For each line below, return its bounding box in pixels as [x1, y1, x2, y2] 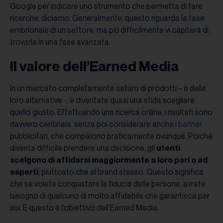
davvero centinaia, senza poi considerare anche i [10, 119, 178, 129]
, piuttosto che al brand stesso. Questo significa [38, 167, 204, 177]
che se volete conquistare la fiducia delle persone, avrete [10, 179, 206, 189]
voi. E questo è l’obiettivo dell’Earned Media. [10, 203, 159, 213]
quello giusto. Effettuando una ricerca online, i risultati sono [10, 107, 213, 117]
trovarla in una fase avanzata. [10, 37, 111, 47]
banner [178, 119, 202, 129]
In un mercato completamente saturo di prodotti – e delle [10, 83, 206, 94]
